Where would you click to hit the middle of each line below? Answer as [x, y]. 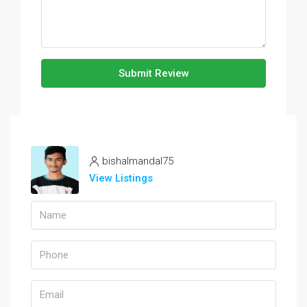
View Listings [121, 178]
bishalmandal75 [138, 161]
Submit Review [153, 73]
